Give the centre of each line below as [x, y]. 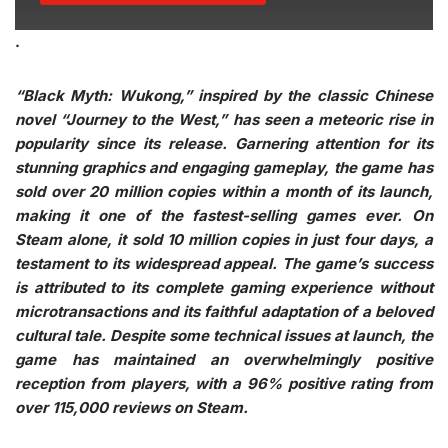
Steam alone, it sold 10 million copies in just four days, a [224, 239]
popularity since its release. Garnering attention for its [224, 143]
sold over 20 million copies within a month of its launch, [224, 191]
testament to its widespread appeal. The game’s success [224, 263]
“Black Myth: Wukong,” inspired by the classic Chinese [224, 95]
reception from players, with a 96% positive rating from [224, 383]
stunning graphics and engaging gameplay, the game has [224, 167]
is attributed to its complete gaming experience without [224, 287]
